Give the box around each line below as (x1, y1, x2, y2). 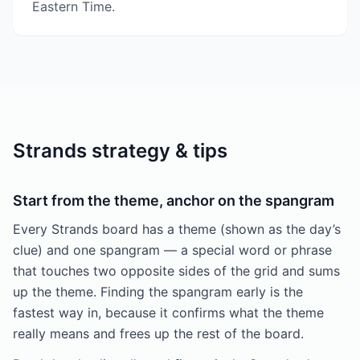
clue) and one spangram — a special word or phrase (13, 242, 332, 258)
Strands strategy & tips (13, 139, 227, 162)
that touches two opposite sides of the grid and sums (13, 263, 340, 279)
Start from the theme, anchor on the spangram (13, 192, 334, 209)
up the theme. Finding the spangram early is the (13, 284, 303, 300)
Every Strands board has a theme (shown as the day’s (13, 221, 341, 237)
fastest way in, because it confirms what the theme (13, 305, 324, 321)
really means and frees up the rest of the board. (13, 325, 304, 342)
